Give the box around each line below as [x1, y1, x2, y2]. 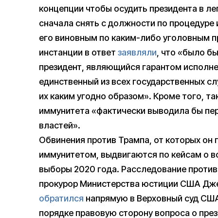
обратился [39, 193, 84, 204]
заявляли [118, 47, 157, 58]
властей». [39, 120, 80, 131]
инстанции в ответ [39, 47, 118, 58]
